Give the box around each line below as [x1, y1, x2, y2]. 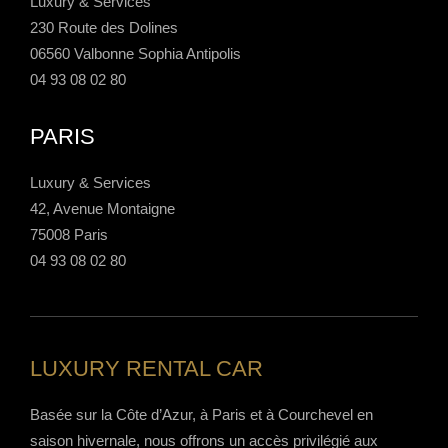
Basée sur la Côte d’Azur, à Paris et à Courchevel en [30, 406, 373, 424]
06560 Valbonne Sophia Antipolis [30, 45, 241, 63]
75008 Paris [30, 226, 108, 244]
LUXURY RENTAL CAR [30, 356, 263, 382]
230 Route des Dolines [30, 19, 178, 37]
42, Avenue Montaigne [30, 200, 175, 218]
